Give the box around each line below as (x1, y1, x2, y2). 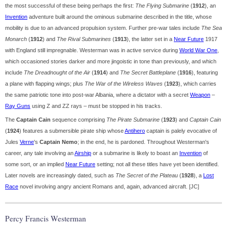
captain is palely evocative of (145, 128, 217, 134)
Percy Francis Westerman (5, 213, 86, 224)
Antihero (125, 128, 145, 134)
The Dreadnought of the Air (24, 69, 90, 76)
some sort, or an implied (5, 161, 65, 168)
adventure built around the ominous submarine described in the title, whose (27, 14, 212, 20)
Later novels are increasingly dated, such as (5, 172, 116, 179)
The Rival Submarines (57, 36, 111, 43)
